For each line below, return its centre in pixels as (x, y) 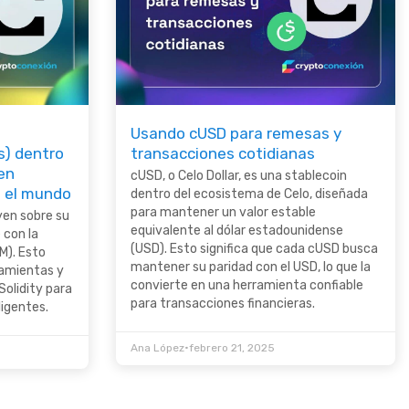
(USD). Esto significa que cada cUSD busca (254, 249)
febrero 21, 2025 (232, 348)
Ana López (157, 348)
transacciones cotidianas (223, 154)
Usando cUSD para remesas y (236, 134)
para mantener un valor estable (223, 213)
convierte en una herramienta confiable (247, 286)
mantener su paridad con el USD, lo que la (251, 267)
